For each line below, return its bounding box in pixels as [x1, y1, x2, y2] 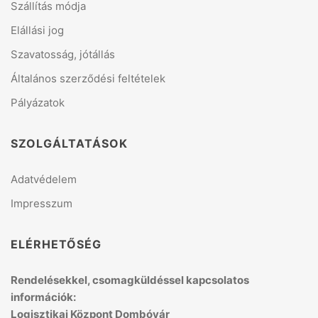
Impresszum [11, 197, 72, 211]
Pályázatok [11, 96, 65, 110]
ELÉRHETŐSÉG [11, 237, 102, 252]
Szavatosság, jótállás [11, 48, 115, 62]
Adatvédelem [11, 172, 77, 187]
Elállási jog [11, 23, 64, 38]
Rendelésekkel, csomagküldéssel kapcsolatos [11, 273, 249, 287]
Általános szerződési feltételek [11, 72, 165, 86]
